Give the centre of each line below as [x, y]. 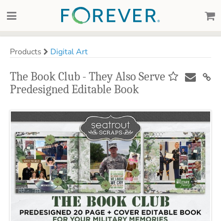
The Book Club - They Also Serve [88, 76]
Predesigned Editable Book [74, 89]
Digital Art [69, 52]
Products [27, 52]
